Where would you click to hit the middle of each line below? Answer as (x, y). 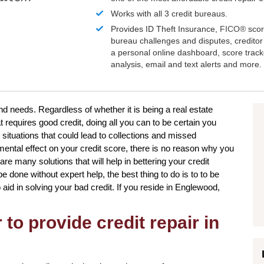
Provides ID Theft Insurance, (166, 29)
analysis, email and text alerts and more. (187, 65)
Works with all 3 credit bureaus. (169, 14)
